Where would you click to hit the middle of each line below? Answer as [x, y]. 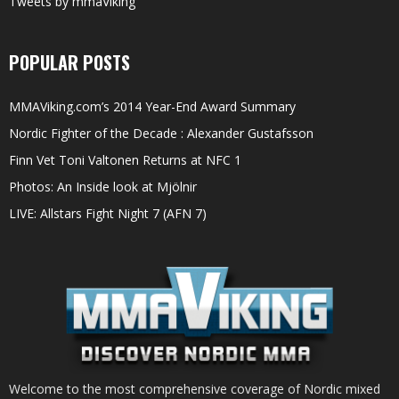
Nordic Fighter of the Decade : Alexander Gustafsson [161, 133]
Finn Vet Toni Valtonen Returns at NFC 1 [125, 159]
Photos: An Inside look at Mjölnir [103, 186]
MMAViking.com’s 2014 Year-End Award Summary [152, 106]
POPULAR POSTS [69, 62]
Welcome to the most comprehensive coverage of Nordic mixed [195, 388]
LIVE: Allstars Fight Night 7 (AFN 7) [108, 213]
